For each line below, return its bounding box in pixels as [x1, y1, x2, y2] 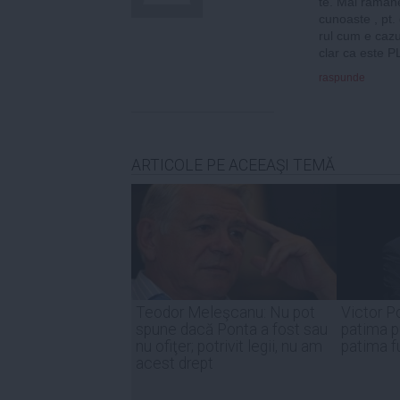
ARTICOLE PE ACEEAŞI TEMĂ [131, 155, 335, 174]
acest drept [136, 354, 213, 372]
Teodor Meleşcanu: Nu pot [136, 303, 315, 321]
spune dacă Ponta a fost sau [136, 320, 328, 338]
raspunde [319, 71, 365, 84]
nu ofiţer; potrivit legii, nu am [136, 337, 322, 355]
